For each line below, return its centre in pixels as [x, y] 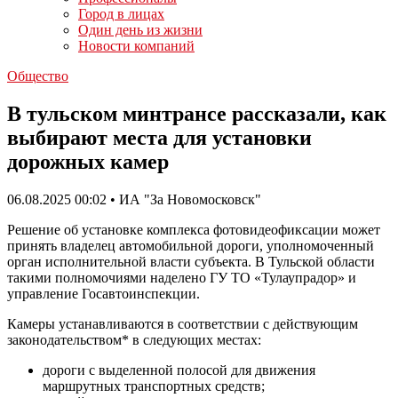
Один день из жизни [140, 30]
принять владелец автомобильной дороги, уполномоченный [191, 245]
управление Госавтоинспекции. [103, 293]
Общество [38, 76]
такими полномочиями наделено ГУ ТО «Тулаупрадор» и [182, 277]
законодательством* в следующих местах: [134, 339]
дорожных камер [88, 161]
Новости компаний [136, 46]
